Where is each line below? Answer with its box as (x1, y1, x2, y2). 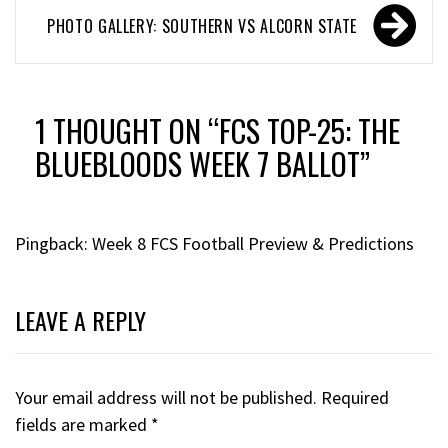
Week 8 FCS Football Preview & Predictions (92, 231, 414, 255)
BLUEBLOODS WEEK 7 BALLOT (35, 140, 360, 186)
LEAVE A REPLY (15, 301, 146, 338)
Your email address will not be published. (15, 385, 317, 409)
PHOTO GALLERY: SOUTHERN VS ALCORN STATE (47, 13, 357, 38)
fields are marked (15, 412, 151, 436)
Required (321, 385, 389, 409)
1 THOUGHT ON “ (35, 107, 219, 153)
